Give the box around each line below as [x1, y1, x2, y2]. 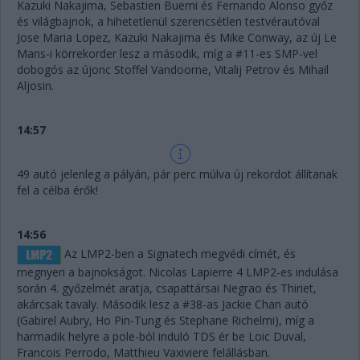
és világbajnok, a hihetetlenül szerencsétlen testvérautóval [17, 14, 320, 29]
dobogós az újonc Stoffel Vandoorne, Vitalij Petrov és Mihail [17, 62, 329, 77]
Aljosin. [17, 78, 54, 93]
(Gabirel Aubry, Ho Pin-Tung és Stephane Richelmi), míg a [17, 313, 314, 328]
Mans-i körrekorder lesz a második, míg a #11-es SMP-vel [17, 46, 317, 61]
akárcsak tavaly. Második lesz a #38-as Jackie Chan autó [17, 297, 309, 312]
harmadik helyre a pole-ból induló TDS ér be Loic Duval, [17, 329, 306, 344]
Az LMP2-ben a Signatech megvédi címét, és [61, 245, 296, 261]
